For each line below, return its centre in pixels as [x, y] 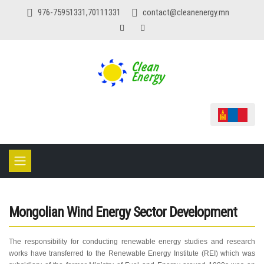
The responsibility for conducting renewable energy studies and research [132, 242]
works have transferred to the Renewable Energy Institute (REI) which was [132, 254]
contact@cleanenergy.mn [186, 12]
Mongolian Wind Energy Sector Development [123, 212]
